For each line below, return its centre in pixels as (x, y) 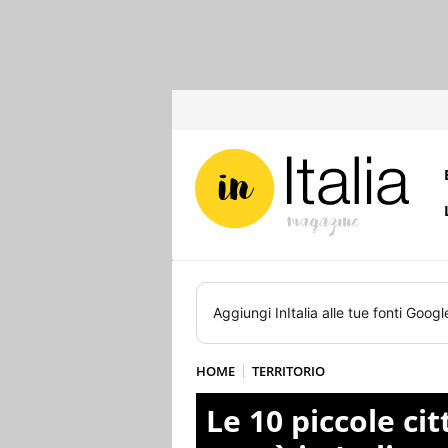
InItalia (296, 312)
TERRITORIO (288, 371)
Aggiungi (244, 312)
